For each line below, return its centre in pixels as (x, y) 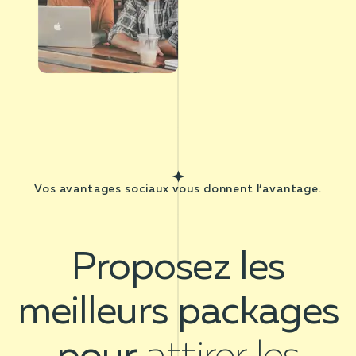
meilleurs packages (178, 313)
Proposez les (178, 269)
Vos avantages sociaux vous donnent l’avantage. (178, 190)
